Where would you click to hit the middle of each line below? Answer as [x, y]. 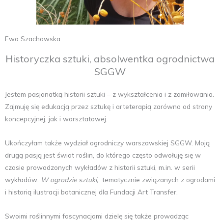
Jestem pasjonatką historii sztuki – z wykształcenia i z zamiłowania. [110, 94]
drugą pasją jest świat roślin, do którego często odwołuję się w [103, 155]
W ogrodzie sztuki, [70, 179]
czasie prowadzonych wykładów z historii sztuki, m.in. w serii [100, 167]
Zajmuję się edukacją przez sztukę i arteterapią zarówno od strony [109, 106]
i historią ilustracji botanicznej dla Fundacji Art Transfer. [91, 192]
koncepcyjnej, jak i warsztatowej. [56, 119]
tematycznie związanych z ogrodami [158, 179]
